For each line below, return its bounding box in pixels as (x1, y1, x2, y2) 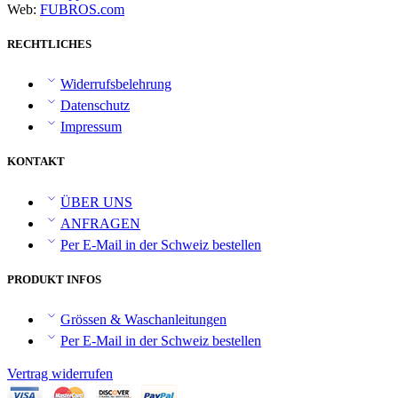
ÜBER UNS (60, 194, 132, 210)
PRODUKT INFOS (7, 272, 101, 286)
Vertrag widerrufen (7, 365, 113, 381)
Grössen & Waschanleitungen (60, 311, 227, 327)
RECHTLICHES (7, 36, 92, 51)
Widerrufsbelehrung (60, 76, 171, 92)
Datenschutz (60, 98, 130, 114)
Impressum (60, 119, 122, 135)
